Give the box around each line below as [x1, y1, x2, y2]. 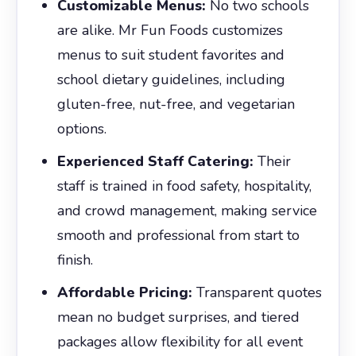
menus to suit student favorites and [56, 44, 284, 64]
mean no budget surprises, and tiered [56, 307, 300, 327]
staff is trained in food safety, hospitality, [56, 176, 311, 195]
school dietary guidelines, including [56, 69, 285, 89]
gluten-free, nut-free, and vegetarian [56, 94, 295, 114]
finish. [56, 250, 93, 269]
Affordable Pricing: [56, 282, 192, 302]
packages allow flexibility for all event [56, 331, 303, 351]
